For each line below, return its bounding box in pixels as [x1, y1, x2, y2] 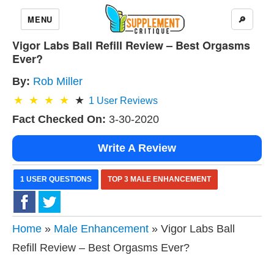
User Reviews [94, 95, 158, 106]
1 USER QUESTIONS [20, 175, 92, 183]
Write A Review [98, 142, 176, 154]
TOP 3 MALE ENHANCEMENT [108, 175, 211, 183]
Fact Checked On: [12, 113, 106, 125]
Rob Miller [33, 75, 83, 87]
